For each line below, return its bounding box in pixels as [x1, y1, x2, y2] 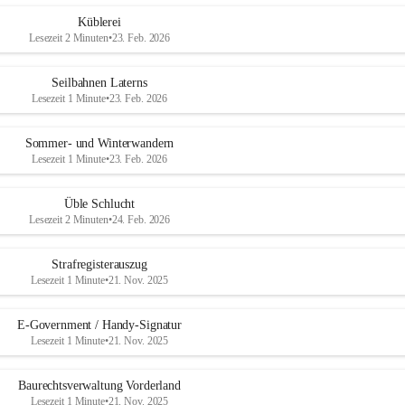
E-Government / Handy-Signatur [17, 318, 182, 332]
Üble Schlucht [63, 197, 136, 211]
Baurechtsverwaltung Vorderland [18, 379, 181, 392]
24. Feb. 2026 [111, 213, 171, 226]
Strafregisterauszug [52, 258, 147, 271]
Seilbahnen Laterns [52, 76, 147, 89]
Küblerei [78, 15, 121, 29]
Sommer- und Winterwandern [24, 137, 174, 150]
